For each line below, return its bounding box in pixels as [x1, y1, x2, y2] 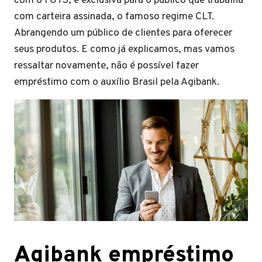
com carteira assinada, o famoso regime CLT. [14, 10, 214, 23]
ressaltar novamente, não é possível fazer [14, 59, 199, 73]
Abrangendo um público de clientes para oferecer [14, 26, 232, 40]
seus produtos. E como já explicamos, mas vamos [14, 43, 235, 56]
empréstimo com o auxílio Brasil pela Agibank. [14, 75, 219, 89]
